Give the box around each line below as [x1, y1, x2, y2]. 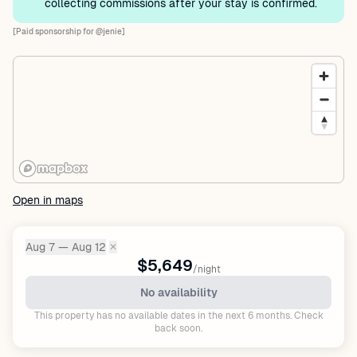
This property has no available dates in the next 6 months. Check [33, 310, 324, 321]
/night [192, 264, 221, 275]
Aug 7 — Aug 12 [25, 241, 106, 253]
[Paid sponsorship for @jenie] [13, 27, 125, 36]
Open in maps [13, 194, 83, 206]
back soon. [155, 323, 202, 334]
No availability [139, 286, 218, 299]
